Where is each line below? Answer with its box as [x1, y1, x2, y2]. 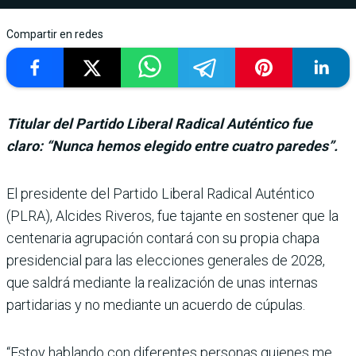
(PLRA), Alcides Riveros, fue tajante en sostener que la [6, 207, 339, 224]
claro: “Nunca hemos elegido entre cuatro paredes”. [6, 137, 338, 154]
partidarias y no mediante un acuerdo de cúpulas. [6, 296, 305, 313]
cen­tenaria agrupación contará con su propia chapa [6, 229, 319, 246]
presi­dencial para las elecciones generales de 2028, [6, 251, 325, 269]
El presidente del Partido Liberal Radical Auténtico [6, 184, 315, 202]
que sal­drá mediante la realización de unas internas [6, 273, 318, 291]
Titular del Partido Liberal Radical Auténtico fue [6, 114, 312, 132]
